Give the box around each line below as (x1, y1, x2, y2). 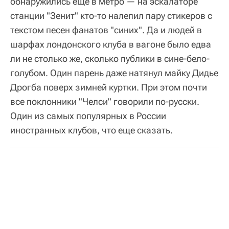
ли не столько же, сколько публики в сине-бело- (10, 53, 210, 64)
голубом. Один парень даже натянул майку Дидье (10, 67, 218, 78)
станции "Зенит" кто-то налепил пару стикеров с (10, 10, 212, 21)
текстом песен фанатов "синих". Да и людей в (10, 24, 202, 35)
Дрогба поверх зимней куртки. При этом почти (10, 81, 207, 93)
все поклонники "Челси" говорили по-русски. (10, 96, 199, 107)
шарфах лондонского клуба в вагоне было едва (10, 38, 211, 50)
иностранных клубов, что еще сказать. (10, 124, 173, 135)
